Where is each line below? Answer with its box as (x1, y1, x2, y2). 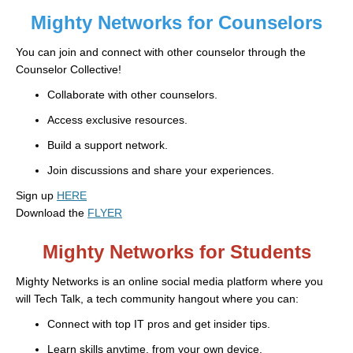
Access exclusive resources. (47, 113, 188, 127)
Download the (16, 206, 87, 220)
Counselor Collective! (16, 63, 121, 76)
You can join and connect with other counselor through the (16, 46, 306, 59)
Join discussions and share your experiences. (47, 164, 274, 177)
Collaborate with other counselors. (47, 88, 217, 102)
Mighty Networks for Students (42, 241, 311, 262)
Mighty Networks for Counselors (31, 12, 322, 33)
